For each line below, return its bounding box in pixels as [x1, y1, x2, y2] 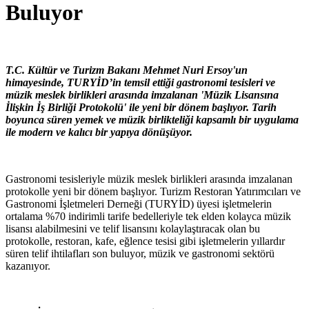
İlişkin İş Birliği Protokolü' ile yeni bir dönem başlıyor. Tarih [6, 101, 277, 113]
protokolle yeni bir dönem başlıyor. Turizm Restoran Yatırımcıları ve [6, 185, 301, 197]
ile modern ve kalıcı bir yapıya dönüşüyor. [6, 126, 192, 138]
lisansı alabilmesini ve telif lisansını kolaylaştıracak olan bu [6, 222, 260, 235]
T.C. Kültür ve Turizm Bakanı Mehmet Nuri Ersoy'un [6, 63, 248, 76]
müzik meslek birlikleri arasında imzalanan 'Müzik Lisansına [6, 88, 279, 101]
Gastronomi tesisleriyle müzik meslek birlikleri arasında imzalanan [6, 172, 292, 185]
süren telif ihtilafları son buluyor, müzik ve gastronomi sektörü [6, 247, 275, 259]
